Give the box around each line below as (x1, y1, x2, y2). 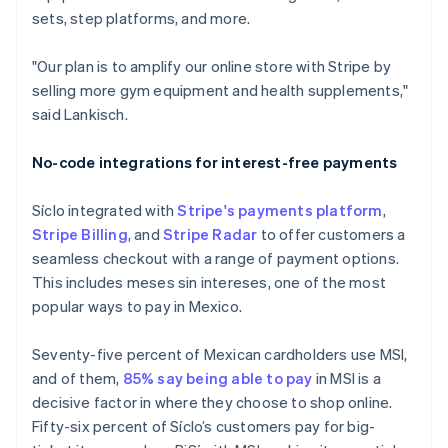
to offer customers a (257, 224, 406, 244)
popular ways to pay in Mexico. (32, 296, 242, 316)
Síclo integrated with (32, 200, 178, 220)
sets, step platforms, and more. (32, 8, 251, 28)
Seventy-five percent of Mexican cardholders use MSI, (32, 344, 408, 364)
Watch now (137, 78, 212, 96)
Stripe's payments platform (177, 200, 383, 220)
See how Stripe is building (137, 21, 299, 39)
